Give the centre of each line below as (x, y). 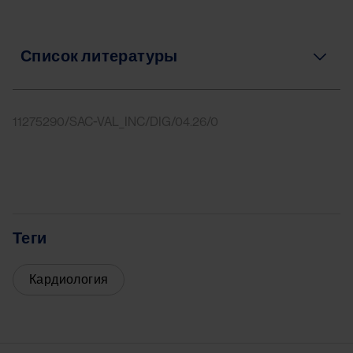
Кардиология (69, 280)
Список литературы (99, 56)
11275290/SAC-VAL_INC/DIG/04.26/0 (115, 123)
